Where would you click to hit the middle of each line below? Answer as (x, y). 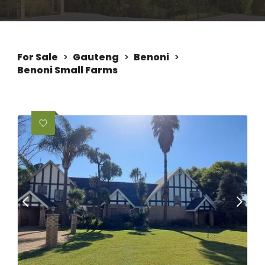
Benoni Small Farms (67, 70)
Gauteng (96, 57)
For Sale (38, 57)
